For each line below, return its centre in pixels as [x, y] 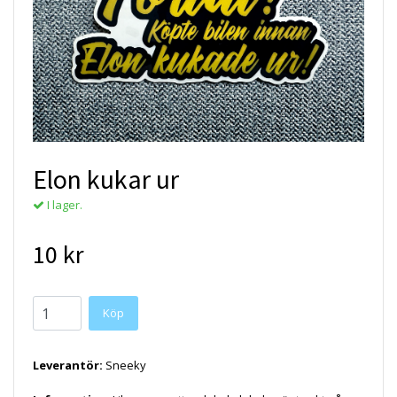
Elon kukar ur [106, 179]
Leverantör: [68, 366]
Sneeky [126, 366]
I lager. [63, 205]
